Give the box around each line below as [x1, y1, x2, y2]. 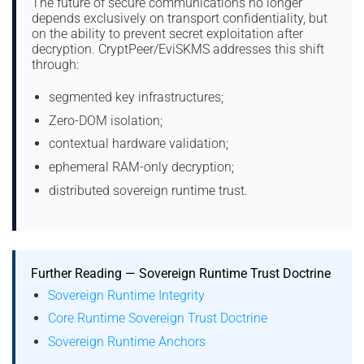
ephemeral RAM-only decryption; [48, 158, 234, 175]
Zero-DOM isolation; [48, 112, 162, 128]
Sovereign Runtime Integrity [47, 287, 205, 303]
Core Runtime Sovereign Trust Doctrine [47, 310, 267, 327]
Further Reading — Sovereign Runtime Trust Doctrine [31, 265, 331, 281]
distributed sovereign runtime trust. [48, 182, 248, 198]
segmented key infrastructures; [48, 89, 223, 106]
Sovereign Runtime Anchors [47, 333, 206, 349]
